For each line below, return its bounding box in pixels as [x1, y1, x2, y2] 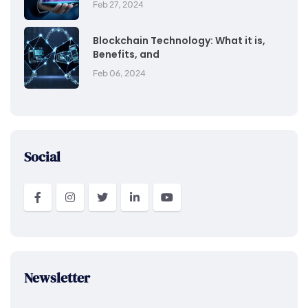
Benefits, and [93, 47, 159, 61]
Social [24, 147, 60, 166]
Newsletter [24, 268, 90, 287]
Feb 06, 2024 [93, 68, 146, 78]
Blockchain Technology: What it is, [93, 34, 265, 47]
